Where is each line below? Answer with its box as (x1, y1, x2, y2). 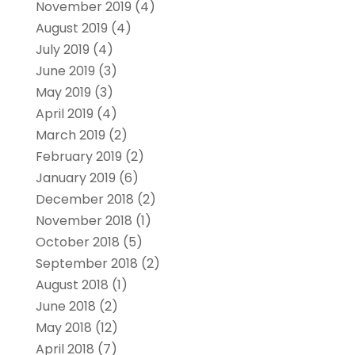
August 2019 (35, 19, 108, 38)
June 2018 (35, 297, 96, 316)
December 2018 (35, 190, 134, 209)
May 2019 (35, 83, 91, 102)
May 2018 (35, 319, 92, 338)
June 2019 (35, 62, 95, 81)
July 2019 (35, 40, 90, 59)
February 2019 (35, 147, 122, 166)
